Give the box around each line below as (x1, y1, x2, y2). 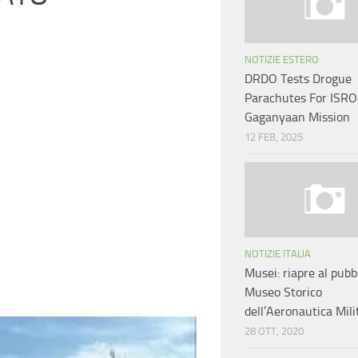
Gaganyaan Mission (245, 109, 350, 125)
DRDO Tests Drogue (245, 71, 352, 87)
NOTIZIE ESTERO (245, 54, 319, 66)
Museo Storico (245, 284, 322, 300)
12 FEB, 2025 (245, 131, 303, 144)
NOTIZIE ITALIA (245, 248, 311, 261)
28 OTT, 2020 (245, 325, 304, 338)
